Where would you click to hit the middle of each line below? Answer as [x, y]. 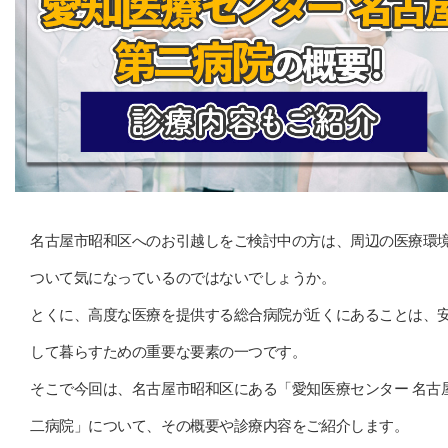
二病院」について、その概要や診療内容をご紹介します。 [219, 426]
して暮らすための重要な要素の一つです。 [168, 352]
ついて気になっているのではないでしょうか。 [183, 278]
